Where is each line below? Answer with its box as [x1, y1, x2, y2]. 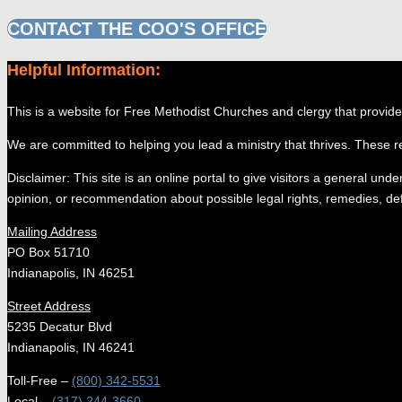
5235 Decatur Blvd [7, 319, 112, 335]
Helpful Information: [7, 61, 161, 80]
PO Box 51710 [7, 245, 90, 260]
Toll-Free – [7, 373, 72, 389]
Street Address [7, 299, 91, 314]
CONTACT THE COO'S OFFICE [7, 19, 267, 39]
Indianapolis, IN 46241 [7, 340, 135, 355]
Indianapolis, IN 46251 [7, 266, 135, 281]
